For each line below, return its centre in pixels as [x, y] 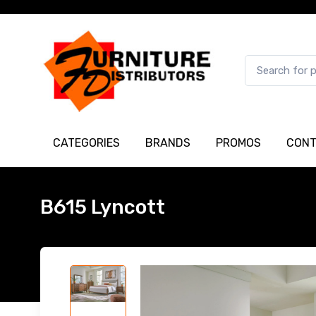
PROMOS [238, 142]
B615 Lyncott [103, 207]
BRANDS [168, 142]
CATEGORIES [86, 142]
